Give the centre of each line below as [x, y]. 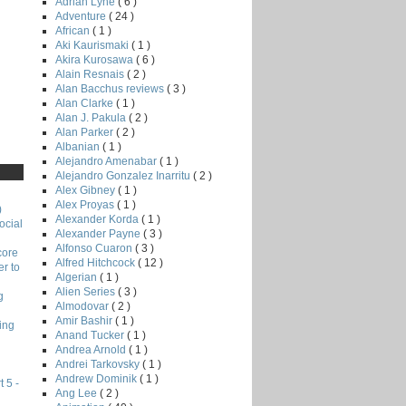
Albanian [79, 146]
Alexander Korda [98, 219]
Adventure [82, 16]
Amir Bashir [85, 320]
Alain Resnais [91, 74]
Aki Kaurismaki [93, 45]
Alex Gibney [87, 190]
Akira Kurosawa [96, 59]
